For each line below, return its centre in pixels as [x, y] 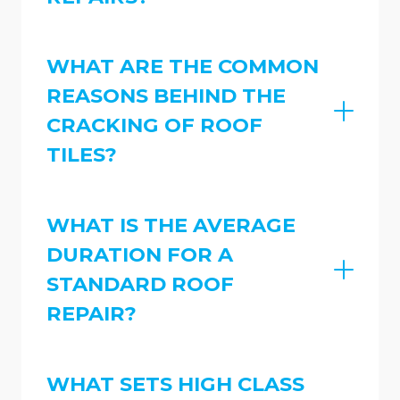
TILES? [82, 155]
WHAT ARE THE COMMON [183, 67]
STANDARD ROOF [140, 284]
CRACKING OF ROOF [154, 125]
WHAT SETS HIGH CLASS [175, 383]
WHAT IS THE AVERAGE [171, 225]
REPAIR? [92, 314]
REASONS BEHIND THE [166, 96]
